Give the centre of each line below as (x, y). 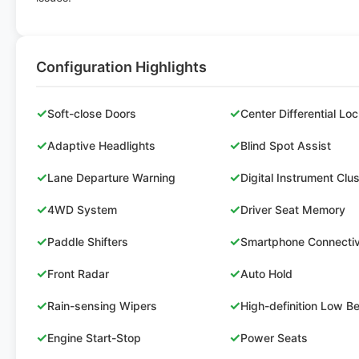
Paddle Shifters (88, 241)
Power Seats (274, 337)
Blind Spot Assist (286, 145)
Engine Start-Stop (94, 337)
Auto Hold (267, 273)
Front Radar (78, 273)
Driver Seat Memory (293, 209)
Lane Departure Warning (111, 177)
